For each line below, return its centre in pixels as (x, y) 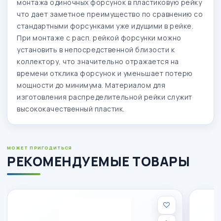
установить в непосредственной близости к (96, 49)
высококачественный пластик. (71, 109)
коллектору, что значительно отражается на (98, 61)
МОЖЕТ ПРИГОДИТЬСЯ (40, 147)
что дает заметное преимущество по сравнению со (110, 14)
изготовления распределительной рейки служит (105, 97)
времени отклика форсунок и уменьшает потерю (105, 73)
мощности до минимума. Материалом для (91, 85)
